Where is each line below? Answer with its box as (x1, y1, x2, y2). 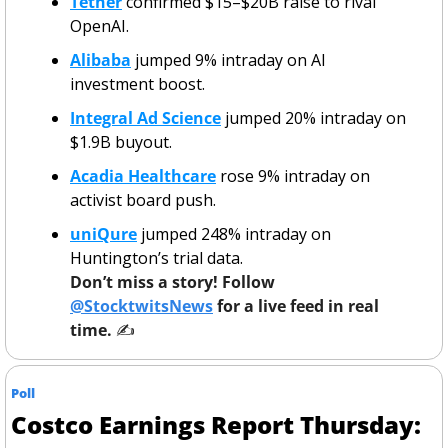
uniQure (70, 222, 137, 245)
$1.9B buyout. (70, 130, 172, 153)
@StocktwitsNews (70, 294, 213, 317)
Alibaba (70, 48, 131, 71)
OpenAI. (70, 14, 129, 37)
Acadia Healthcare (70, 164, 216, 187)
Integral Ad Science (70, 106, 221, 129)
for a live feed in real (213, 294, 379, 317)
